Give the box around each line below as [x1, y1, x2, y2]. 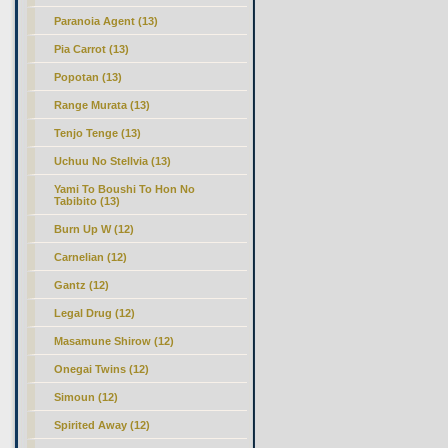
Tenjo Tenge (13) [54, 127, 142, 139]
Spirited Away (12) [54, 419, 151, 431]
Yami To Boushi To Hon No [54, 183, 196, 195]
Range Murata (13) [54, 99, 151, 111]
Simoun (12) [54, 391, 119, 403]
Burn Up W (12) [54, 223, 135, 235]
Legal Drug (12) [54, 307, 136, 319]
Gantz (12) [54, 279, 110, 291]
